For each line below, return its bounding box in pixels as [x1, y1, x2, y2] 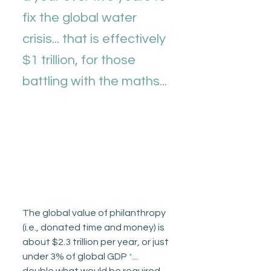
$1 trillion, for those [22, 53, 139, 68]
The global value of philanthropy [22, 207, 168, 218]
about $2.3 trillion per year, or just [22, 237, 171, 247]
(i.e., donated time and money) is [22, 222, 166, 232]
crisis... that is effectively [22, 32, 169, 47]
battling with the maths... [22, 74, 170, 89]
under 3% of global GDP [22, 251, 129, 261]
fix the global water [22, 11, 140, 25]
